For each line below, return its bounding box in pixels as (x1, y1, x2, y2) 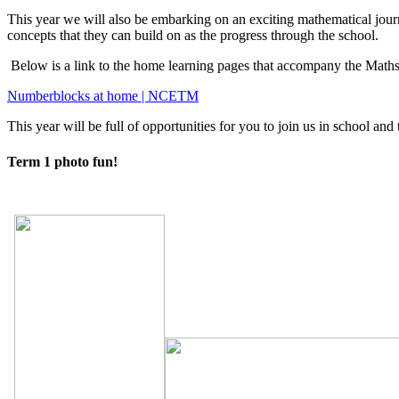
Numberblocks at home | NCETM (7, 88, 199, 104)
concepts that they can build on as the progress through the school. (7, 28, 379, 44)
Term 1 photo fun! (7, 153, 118, 169)
